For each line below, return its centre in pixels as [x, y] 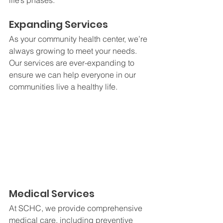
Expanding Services [58, 25]
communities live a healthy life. [64, 87]
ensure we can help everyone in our [73, 75]
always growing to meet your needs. [74, 51]
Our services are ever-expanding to [73, 63]
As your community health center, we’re [79, 39]
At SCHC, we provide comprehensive [77, 208]
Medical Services [52, 193]
